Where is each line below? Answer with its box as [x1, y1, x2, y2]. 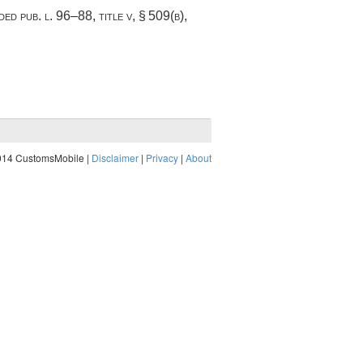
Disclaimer [92, 151, 139, 165]
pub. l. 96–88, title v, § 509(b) [20, 9, 184, 23]
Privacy [146, 151, 178, 165]
